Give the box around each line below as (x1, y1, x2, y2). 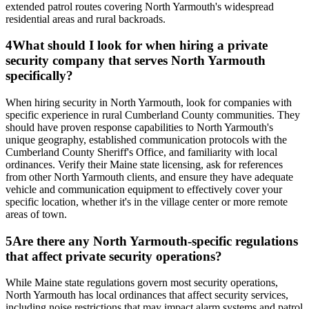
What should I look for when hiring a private (12, 38, 268, 53)
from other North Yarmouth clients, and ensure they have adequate (6, 170, 293, 183)
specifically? (6, 68, 73, 83)
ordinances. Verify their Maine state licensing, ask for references (6, 158, 283, 170)
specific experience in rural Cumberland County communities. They (6, 108, 300, 121)
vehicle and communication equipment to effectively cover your (6, 183, 282, 195)
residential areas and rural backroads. (6, 12, 166, 25)
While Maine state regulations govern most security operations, (6, 277, 278, 289)
